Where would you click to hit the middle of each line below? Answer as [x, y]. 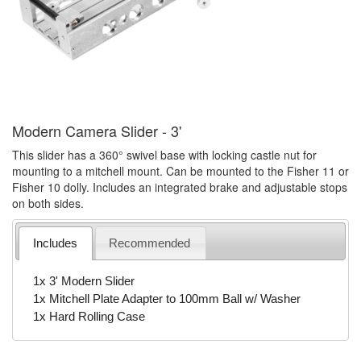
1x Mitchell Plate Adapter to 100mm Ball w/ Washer [166, 298]
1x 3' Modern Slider [83, 280]
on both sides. [48, 203]
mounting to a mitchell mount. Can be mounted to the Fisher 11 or [180, 171]
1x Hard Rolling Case [89, 316]
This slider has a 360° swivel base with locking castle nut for [164, 155]
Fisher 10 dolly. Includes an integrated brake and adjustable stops [180, 187]
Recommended [150, 243]
